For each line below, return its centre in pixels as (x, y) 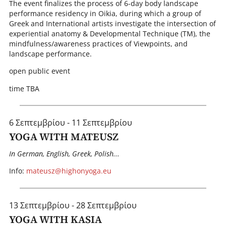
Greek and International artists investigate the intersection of (112, 24)
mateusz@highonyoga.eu (69, 171)
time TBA (24, 88)
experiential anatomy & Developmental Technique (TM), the (109, 34)
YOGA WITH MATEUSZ (64, 137)
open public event (39, 71)
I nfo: (17, 171)
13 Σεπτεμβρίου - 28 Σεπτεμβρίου (73, 205)
